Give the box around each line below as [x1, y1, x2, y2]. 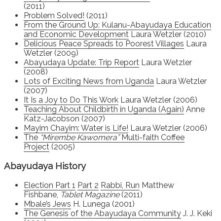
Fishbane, [24, 189, 60, 199]
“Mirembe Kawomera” [40, 132, 119, 142]
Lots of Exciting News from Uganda [24, 76, 154, 86]
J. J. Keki [181, 208, 212, 218]
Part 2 [77, 180, 99, 190]
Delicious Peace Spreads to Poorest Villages [24, 38, 184, 48]
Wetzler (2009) [24, 48, 78, 58]
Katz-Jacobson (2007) [24, 113, 105, 123]
